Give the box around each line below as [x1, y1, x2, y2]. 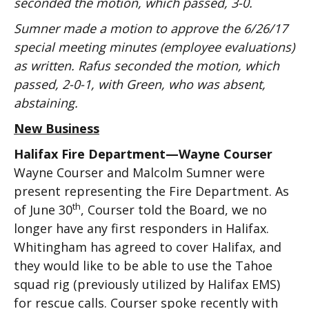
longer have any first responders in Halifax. [14, 220, 269, 237]
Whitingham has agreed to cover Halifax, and [14, 239, 281, 255]
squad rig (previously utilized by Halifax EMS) [14, 276, 280, 292]
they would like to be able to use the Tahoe [14, 257, 272, 274]
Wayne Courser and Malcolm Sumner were [14, 164, 265, 181]
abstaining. [14, 94, 78, 111]
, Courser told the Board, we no [81, 201, 267, 218]
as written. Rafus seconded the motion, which [14, 57, 279, 74]
